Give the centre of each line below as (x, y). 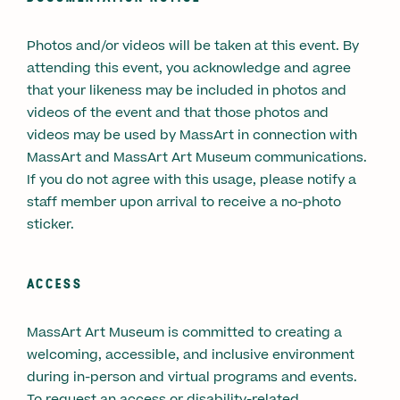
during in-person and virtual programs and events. (192, 377)
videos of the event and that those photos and (178, 112)
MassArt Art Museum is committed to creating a (184, 332)
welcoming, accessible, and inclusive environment (191, 354)
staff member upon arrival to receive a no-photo (184, 202)
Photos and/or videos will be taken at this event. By (193, 46)
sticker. (52, 224)
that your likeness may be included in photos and (187, 90)
